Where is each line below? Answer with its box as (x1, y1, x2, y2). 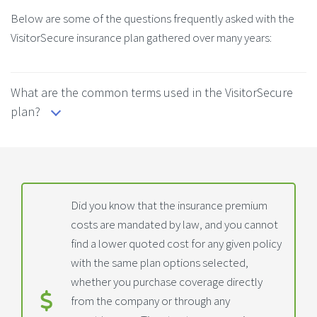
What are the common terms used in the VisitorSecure (11, 83, 293, 100)
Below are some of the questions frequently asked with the (11, 10, 294, 26)
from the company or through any (71, 292, 230, 309)
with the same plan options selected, (71, 254, 248, 270)
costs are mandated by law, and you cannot (71, 216, 278, 232)
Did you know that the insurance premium (71, 197, 267, 213)
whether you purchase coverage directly (71, 273, 263, 289)
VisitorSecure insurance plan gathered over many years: (11, 29, 272, 45)
